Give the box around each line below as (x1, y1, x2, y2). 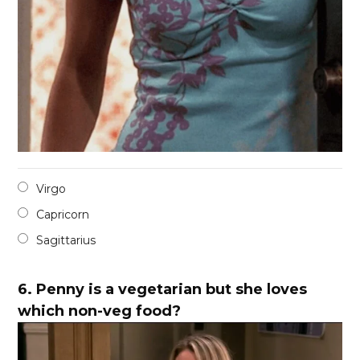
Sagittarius (36, 232, 96, 247)
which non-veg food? (18, 301, 182, 320)
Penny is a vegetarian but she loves (36, 280, 308, 298)
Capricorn (36, 207, 90, 222)
